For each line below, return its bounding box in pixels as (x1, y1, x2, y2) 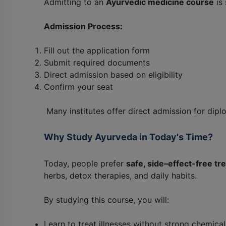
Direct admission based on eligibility (44, 69, 183, 80)
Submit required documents (44, 57, 150, 68)
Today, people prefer (44, 158, 126, 168)
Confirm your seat (44, 81, 113, 92)
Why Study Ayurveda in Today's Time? (44, 131, 213, 142)
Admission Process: (44, 21, 123, 31)
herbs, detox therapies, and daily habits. (44, 170, 197, 181)
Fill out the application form (44, 45, 150, 55)
